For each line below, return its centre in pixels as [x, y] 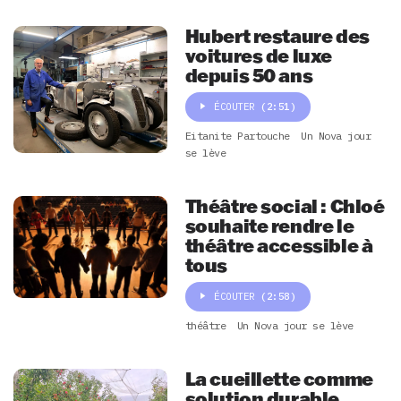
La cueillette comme [279, 378]
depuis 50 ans [249, 75]
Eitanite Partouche [237, 136]
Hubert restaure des [277, 35]
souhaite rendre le [269, 225]
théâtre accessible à [279, 245]
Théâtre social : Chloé [285, 205]
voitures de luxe [259, 55]
